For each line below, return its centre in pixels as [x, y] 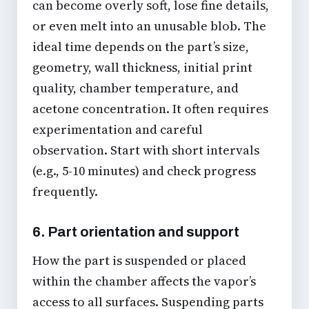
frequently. [65, 192]
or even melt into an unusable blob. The [149, 26]
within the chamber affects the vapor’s [144, 281]
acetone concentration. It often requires [150, 109]
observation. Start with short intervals [146, 150]
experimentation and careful [118, 130]
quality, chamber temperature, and [136, 88]
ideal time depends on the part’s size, [141, 47]
